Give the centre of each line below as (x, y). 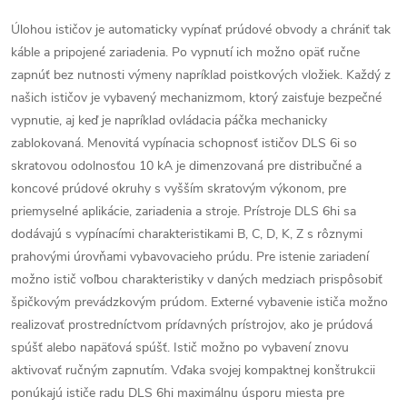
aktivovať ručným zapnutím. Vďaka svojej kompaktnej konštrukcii (193, 370)
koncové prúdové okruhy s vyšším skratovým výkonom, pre (179, 189)
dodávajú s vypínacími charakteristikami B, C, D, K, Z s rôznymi (187, 234)
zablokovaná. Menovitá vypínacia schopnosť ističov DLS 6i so (184, 143)
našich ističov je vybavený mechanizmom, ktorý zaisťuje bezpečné (196, 98)
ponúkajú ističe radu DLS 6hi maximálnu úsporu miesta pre (178, 393)
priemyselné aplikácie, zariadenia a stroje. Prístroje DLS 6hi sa (184, 211)
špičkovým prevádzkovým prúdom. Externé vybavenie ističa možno (199, 302)
